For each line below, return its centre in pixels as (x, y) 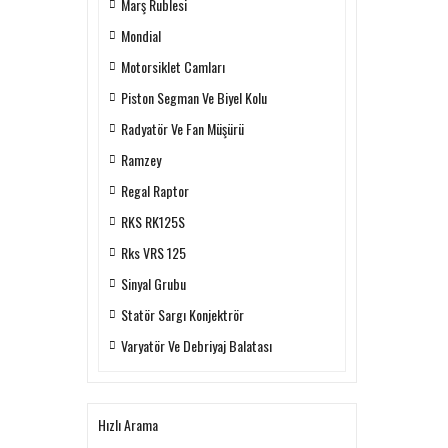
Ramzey (141, 159)
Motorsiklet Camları (173, 66)
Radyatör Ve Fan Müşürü (182, 128)
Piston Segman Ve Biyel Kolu (194, 97)
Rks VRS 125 (153, 252)
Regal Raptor (155, 190)
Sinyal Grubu (153, 283)
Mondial (141, 35)
